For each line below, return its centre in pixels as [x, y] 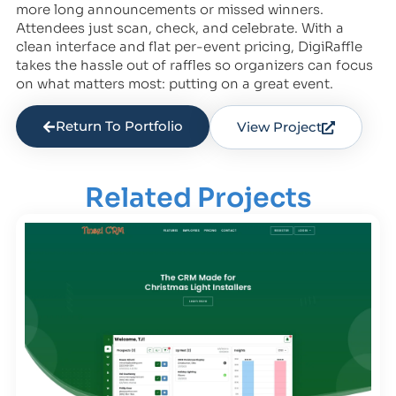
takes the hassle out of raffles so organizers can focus [194, 65]
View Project [279, 127]
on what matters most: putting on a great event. [174, 83]
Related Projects [198, 198]
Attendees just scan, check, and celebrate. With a [179, 27]
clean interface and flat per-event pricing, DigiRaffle [189, 46]
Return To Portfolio [119, 126]
